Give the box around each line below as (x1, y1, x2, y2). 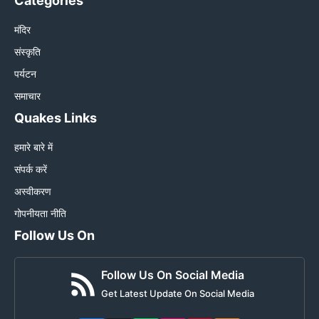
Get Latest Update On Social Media (100, 288, 254, 300)
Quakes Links (14, 110, 97, 126)
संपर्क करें (14, 163, 47, 176)
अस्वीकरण (14, 185, 51, 198)
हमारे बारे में (14, 141, 53, 154)
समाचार (14, 90, 41, 103)
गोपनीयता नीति (14, 207, 66, 220)
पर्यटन (14, 68, 36, 80)
